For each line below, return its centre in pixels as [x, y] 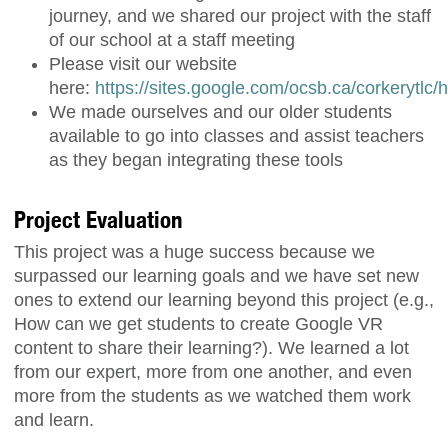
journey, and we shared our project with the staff [240, 15]
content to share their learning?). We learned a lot [211, 347]
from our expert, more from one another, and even [213, 371]
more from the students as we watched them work [212, 395]
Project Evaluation [98, 220]
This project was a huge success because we [194, 251]
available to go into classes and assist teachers [236, 135]
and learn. [54, 419]
